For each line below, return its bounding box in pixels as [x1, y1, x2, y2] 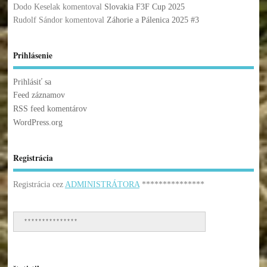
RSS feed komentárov [13, 104, 87, 114]
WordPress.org [13, 117, 63, 127]
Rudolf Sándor [13, 15, 63, 25]
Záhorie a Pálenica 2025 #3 [106, 15, 199, 25]
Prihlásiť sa [13, 77, 51, 86]
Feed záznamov [13, 91, 65, 100]
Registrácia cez [13, 180, 65, 190]
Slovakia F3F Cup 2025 [104, 2, 185, 11]
